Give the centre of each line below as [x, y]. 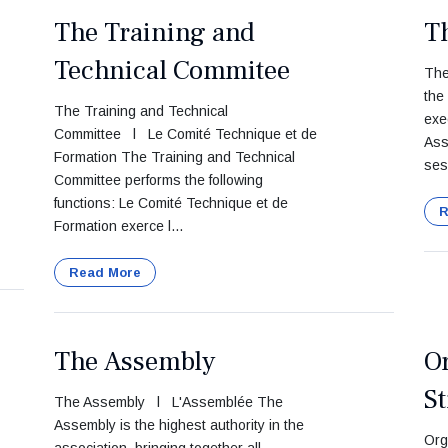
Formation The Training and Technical [174, 157]
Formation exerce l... [118, 226]
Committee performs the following [158, 180]
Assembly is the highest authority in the [179, 425]
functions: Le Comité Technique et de [171, 203]
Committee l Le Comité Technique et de [185, 134]
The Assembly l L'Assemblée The [168, 402]
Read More [105, 272]
